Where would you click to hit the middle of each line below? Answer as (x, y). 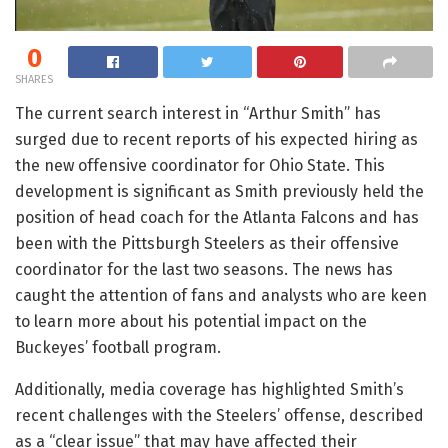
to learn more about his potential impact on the (191, 321)
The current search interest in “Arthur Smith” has (198, 113)
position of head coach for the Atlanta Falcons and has (217, 217)
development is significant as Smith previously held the (219, 191)
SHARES (34, 79)
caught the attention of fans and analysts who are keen (221, 295)
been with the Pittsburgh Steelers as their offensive (207, 243)
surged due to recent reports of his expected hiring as (216, 139)
